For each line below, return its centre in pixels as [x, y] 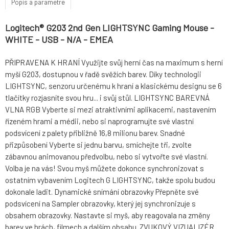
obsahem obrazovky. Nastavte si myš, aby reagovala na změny [108, 215]
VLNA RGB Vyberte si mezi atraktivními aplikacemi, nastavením [111, 110]
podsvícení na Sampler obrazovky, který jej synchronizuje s [100, 204]
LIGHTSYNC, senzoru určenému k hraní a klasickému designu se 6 [113, 86]
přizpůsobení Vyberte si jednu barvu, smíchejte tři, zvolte [98, 145]
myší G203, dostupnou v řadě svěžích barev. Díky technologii [103, 74]
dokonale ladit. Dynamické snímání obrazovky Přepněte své [102, 192]
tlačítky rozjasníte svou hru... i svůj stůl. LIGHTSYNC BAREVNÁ [107, 98]
